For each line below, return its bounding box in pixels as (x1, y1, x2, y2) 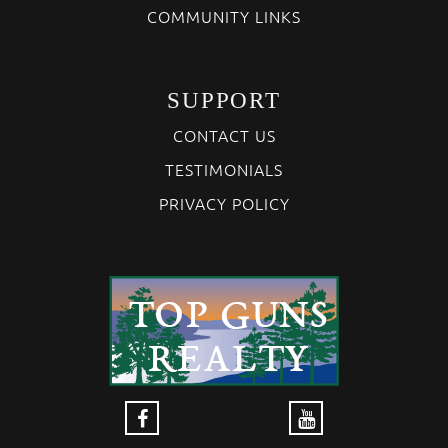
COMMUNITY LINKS (147, 4, 301, 27)
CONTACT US (172, 123, 276, 146)
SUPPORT (167, 87, 281, 113)
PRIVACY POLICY (158, 191, 290, 214)
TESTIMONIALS (165, 157, 283, 180)
